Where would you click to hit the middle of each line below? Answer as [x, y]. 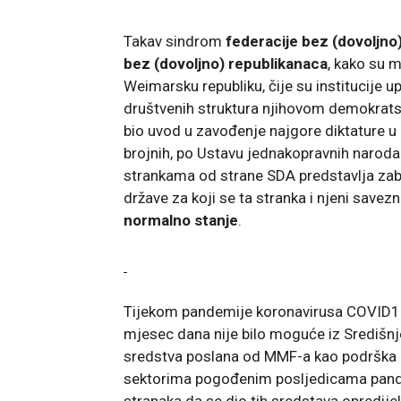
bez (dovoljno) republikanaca [226, 63]
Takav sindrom [175, 41]
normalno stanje [181, 220]
